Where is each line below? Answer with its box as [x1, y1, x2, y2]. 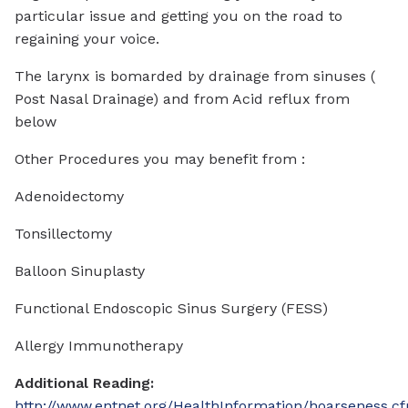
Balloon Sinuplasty [15, 261, 145, 280]
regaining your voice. [15, 29, 159, 47]
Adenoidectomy [15, 187, 124, 205]
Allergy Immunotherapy [15, 336, 183, 354]
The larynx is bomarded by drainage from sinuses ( [15, 66, 375, 85]
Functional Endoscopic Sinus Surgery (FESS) [15, 299, 328, 317]
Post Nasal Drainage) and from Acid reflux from [15, 89, 350, 107]
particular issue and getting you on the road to [15, 6, 342, 25]
